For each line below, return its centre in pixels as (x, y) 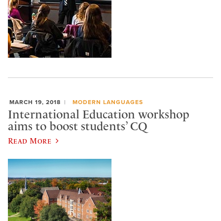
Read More (30, 140)
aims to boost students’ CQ (77, 127)
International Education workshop (99, 115)
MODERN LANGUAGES (108, 102)
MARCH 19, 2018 (35, 102)
